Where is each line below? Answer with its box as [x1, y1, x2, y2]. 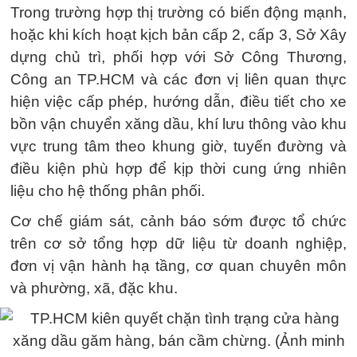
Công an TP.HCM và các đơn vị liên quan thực [10, 71, 347, 88]
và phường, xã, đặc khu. [10, 280, 178, 296]
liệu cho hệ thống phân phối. [10, 182, 205, 199]
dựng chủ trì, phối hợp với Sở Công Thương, [10, 49, 347, 65]
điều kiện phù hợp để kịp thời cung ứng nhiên [10, 160, 347, 177]
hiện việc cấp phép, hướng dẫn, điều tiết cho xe [10, 93, 347, 110]
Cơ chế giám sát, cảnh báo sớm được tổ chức [10, 213, 347, 229]
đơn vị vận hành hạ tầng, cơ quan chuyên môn [10, 257, 347, 274]
